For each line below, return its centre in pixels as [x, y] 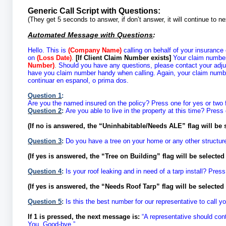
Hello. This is [48, 50]
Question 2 [45, 111]
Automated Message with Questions [91, 35]
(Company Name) [96, 50]
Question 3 [45, 141]
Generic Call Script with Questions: [94, 11]
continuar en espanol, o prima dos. [78, 81]
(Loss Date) [54, 58]
